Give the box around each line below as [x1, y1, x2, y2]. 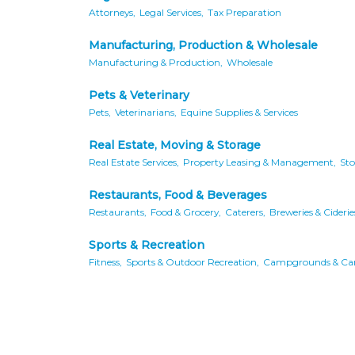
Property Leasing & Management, [183, 156, 336, 169]
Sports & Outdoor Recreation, [126, 256, 259, 269]
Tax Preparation [208, 6, 281, 19]
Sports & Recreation [89, 238, 204, 253]
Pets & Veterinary [89, 88, 189, 103]
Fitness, [89, 256, 122, 269]
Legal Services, [139, 6, 204, 19]
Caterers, [225, 206, 265, 219]
